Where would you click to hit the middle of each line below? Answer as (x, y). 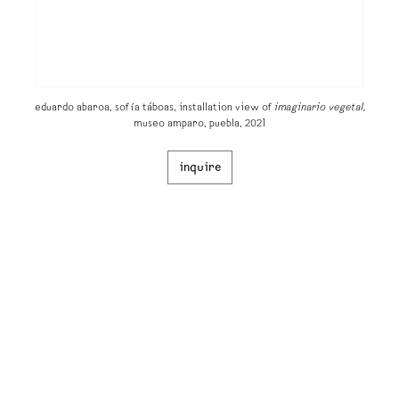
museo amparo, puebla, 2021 (199, 124)
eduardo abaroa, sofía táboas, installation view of (153, 108)
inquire (199, 168)
